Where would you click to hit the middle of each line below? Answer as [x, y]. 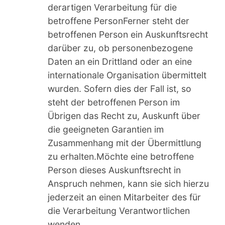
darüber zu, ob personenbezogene [120, 48]
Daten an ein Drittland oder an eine [120, 61]
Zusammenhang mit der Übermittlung [125, 143]
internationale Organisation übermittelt [127, 75]
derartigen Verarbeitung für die [112, 7]
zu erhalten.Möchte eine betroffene [121, 156]
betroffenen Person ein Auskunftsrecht [128, 34]
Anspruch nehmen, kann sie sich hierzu [128, 183]
